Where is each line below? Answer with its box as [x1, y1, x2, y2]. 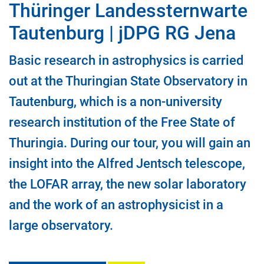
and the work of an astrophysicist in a [9, 197, 223, 213]
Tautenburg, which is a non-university [9, 94, 222, 110]
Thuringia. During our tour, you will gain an [9, 135, 250, 151]
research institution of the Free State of [9, 114, 235, 130]
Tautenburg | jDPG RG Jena [9, 22, 236, 45]
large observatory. [9, 217, 113, 233]
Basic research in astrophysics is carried [9, 52, 243, 68]
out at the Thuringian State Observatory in [9, 73, 247, 89]
